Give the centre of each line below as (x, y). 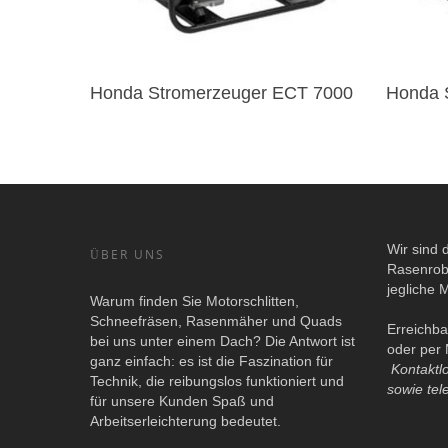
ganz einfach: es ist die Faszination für (211, 360)
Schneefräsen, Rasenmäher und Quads (216, 320)
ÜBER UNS (127, 254)
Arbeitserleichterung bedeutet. (185, 420)
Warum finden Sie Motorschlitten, (194, 300)
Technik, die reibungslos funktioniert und (217, 380)
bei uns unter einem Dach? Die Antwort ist (222, 340)
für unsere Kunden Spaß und (182, 400)
